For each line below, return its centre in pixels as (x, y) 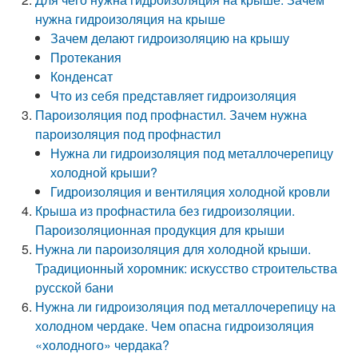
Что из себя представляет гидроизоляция (174, 95)
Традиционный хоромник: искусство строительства (187, 268)
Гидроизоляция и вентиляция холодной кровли (191, 191)
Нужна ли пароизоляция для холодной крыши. (173, 249)
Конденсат (82, 76)
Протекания (86, 57)
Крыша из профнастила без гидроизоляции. (165, 211)
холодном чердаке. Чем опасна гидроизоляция (175, 326)
